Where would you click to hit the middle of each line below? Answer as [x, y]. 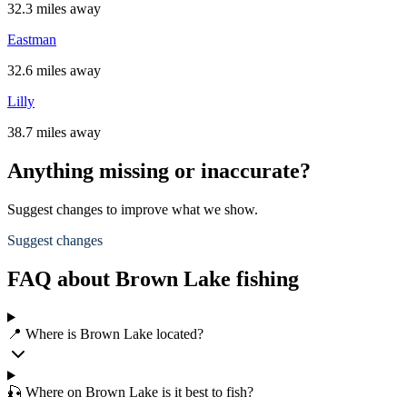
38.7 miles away [54, 132]
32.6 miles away [54, 70]
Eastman [32, 40]
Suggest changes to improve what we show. [133, 209]
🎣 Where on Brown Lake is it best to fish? [130, 392]
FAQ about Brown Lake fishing [153, 278]
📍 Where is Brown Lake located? [105, 333]
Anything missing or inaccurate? [159, 170]
